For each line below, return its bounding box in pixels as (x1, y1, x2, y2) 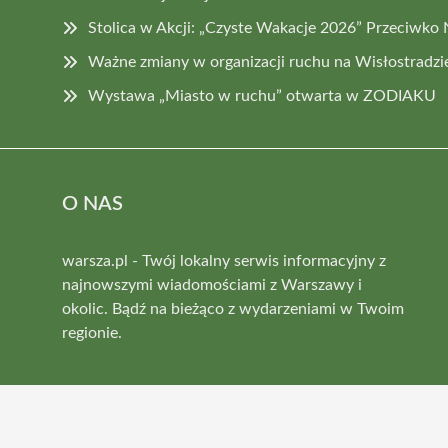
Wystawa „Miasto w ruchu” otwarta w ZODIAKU (88, 87, 436, 104)
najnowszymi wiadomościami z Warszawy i (62, 276, 362, 293)
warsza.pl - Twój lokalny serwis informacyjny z (62, 252, 386, 269)
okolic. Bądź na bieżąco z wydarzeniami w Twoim (62, 300, 404, 317)
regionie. (62, 324, 122, 341)
